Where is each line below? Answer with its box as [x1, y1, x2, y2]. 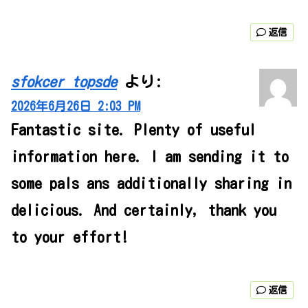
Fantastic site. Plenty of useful [11, 122, 256, 138]
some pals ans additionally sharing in [11, 176, 291, 192]
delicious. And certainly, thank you [11, 203, 276, 219]
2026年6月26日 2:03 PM [11, 100, 140, 113]
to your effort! [11, 230, 129, 245]
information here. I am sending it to [11, 149, 289, 165]
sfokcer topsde [11, 74, 117, 90]
